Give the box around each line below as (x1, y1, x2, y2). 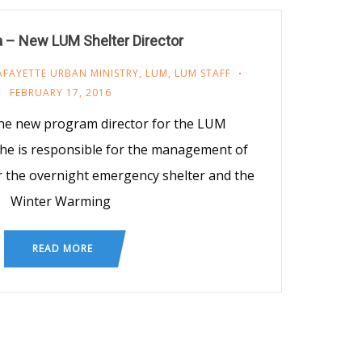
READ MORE (32, 241, 93, 255)
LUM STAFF (175, 65, 231, 80)
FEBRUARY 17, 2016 (9, 85, 112, 99)
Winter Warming (10, 192, 111, 210)
